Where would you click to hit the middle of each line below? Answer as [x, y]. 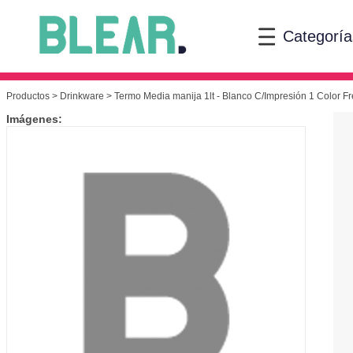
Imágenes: [34, 119]
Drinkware [82, 97]
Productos [28, 97]
